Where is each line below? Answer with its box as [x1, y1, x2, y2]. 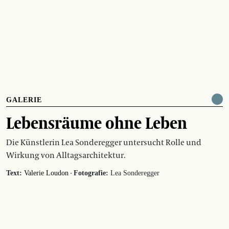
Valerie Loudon [24, 169, 68, 177]
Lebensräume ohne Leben [6, 110, 187, 135]
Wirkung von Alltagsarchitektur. [6, 150, 126, 161]
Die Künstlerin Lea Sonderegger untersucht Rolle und [6, 137, 201, 148]
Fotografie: [74, 169, 108, 177]
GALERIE [6, 96, 42, 104]
